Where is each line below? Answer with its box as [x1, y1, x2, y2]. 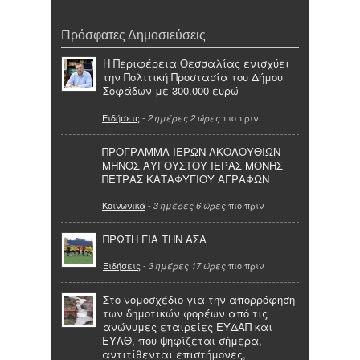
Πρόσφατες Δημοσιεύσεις [61, 27, 206, 43]
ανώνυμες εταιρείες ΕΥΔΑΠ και [103, 319, 272, 335]
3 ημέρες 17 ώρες [149, 260, 226, 272]
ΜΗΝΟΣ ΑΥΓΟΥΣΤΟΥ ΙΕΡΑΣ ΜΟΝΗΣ [102, 157, 283, 173]
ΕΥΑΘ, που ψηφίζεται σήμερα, [102, 333, 262, 349]
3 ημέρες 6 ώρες [153, 198, 226, 211]
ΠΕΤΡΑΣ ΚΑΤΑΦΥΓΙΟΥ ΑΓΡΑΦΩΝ [102, 170, 269, 186]
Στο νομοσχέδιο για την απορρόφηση [103, 292, 295, 308]
